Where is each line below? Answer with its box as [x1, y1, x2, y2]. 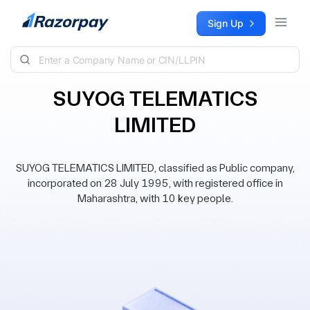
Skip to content [11, 12, 80, 24]
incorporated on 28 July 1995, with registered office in [27, 176, 283, 190]
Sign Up [208, 17, 244, 29]
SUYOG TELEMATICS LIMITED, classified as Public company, [15, 161, 295, 174]
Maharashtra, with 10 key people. [77, 192, 233, 205]
